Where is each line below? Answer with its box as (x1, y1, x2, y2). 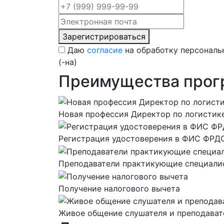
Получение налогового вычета (58, 183, 180, 193)
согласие (87, 44, 122, 55)
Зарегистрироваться (62, 31, 145, 41)
